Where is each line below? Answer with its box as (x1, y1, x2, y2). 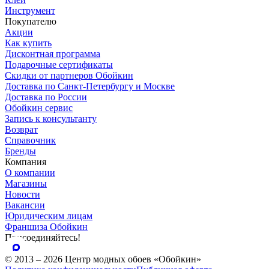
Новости (5, 189, 40, 200)
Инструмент (5, 5, 55, 16)
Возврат (5, 124, 38, 135)
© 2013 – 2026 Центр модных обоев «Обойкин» (5, 254, 201, 265)
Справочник (5, 135, 56, 146)
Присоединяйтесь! (5, 232, 80, 243)
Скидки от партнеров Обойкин (5, 70, 133, 81)
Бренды (5, 146, 36, 157)
